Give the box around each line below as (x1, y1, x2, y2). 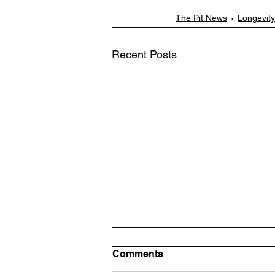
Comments (112, 247, 163, 260)
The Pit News (176, 12, 227, 23)
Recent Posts (112, 48, 177, 61)
